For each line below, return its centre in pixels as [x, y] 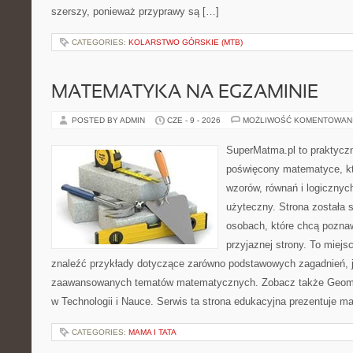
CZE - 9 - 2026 [194, 120]
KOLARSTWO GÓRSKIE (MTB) [186, 42]
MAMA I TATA [152, 332]
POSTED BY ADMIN [110, 120]
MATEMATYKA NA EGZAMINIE [185, 93]
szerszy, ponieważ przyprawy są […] [135, 11]
